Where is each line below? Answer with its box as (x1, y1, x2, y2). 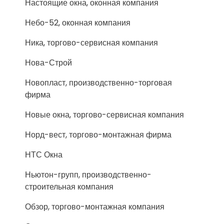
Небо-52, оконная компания (25, 17, 130, 28)
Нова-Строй (25, 57, 72, 68)
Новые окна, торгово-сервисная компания (25, 109, 184, 120)
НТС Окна (25, 149, 62, 160)
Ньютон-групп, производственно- (25, 169, 151, 180)
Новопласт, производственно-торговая (25, 77, 172, 88)
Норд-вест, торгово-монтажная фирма (25, 129, 171, 140)
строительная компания (25, 181, 113, 192)
